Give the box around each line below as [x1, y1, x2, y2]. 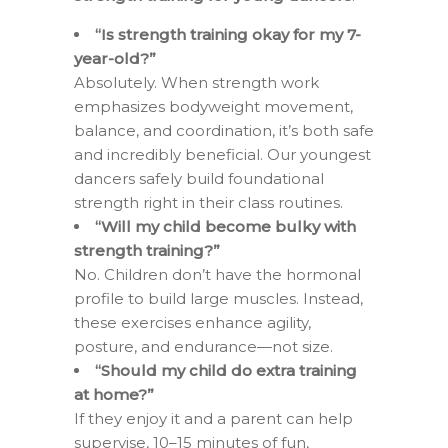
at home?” [74, 384, 154, 404]
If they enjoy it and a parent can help [74, 408, 353, 428]
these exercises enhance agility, [74, 312, 311, 332]
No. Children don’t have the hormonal [74, 264, 361, 284]
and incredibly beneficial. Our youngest [74, 144, 371, 164]
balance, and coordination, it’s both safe [74, 120, 374, 140]
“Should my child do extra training [95, 360, 357, 380]
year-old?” [74, 48, 156, 68]
